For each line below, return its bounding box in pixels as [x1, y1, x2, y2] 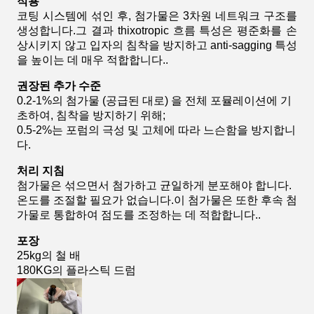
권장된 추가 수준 [17, 80, 101, 92]
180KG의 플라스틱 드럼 [17, 264, 136, 276]
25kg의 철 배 [17, 250, 81, 261]
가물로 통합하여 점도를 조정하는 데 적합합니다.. [17, 209, 261, 221]
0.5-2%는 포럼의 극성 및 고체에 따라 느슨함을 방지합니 [17, 124, 296, 136]
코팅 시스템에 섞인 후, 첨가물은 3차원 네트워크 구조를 [17, 10, 297, 22]
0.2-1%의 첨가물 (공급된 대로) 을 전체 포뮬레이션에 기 [17, 95, 292, 107]
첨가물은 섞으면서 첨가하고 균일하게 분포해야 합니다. [17, 179, 292, 191]
